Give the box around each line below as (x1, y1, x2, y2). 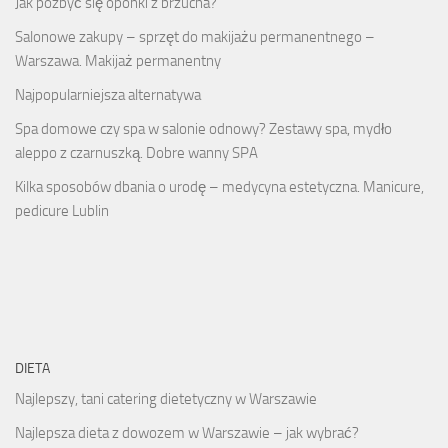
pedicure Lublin (15, 202, 109, 221)
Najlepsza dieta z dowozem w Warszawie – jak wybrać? (15, 424, 359, 443)
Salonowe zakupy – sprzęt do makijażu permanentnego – (15, 28, 375, 47)
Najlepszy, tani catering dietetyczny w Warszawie (15, 390, 317, 409)
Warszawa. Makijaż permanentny (15, 52, 221, 71)
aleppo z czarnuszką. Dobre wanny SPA (15, 144, 258, 163)
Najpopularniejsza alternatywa (15, 86, 201, 105)
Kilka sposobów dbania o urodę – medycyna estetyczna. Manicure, (15, 178, 424, 197)
